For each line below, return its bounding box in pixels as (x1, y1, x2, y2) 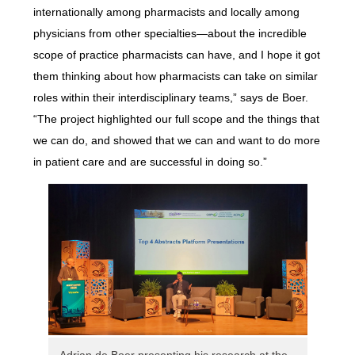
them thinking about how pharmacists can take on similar (32, 70, 318, 83)
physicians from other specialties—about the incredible (32, 27, 307, 40)
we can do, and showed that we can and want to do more (32, 134, 320, 147)
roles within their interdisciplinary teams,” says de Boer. (32, 91, 308, 105)
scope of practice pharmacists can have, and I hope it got (32, 48, 320, 62)
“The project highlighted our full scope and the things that (32, 113, 319, 126)
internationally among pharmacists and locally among (32, 6, 300, 19)
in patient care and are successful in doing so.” (32, 155, 267, 169)
